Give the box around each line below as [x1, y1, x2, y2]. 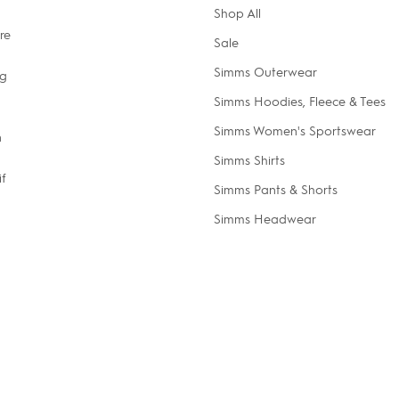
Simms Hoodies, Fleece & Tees [213, 93, 386, 109]
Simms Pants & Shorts [213, 181, 338, 197]
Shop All [213, 4, 261, 20]
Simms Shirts [213, 151, 285, 167]
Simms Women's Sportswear [213, 122, 376, 138]
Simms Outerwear [213, 63, 317, 79]
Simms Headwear [213, 210, 316, 226]
